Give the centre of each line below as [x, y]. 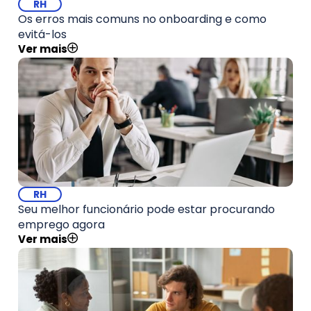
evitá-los [42, 34]
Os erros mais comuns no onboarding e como [142, 19]
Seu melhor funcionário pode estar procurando [146, 209]
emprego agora [61, 225]
